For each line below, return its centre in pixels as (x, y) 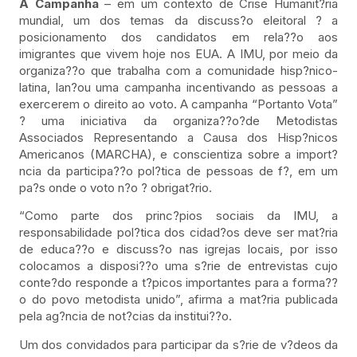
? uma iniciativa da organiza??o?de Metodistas (178, 120)
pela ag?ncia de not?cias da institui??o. (126, 316)
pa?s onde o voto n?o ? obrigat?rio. (116, 187)
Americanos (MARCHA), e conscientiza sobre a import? (178, 154)
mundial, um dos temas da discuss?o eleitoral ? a (178, 20)
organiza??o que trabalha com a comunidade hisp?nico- (178, 70)
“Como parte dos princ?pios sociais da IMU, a (178, 216)
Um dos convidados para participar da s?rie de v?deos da (178, 344)
